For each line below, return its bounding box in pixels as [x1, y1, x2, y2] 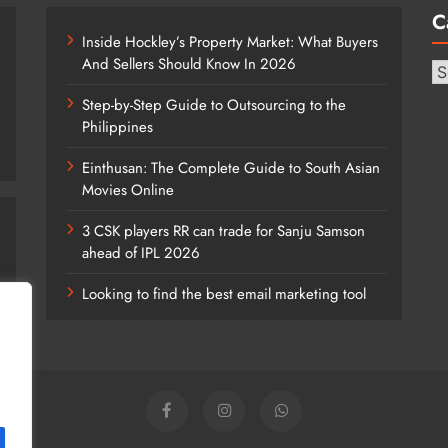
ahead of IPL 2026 [81, 241, 200, 264]
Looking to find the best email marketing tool [81, 282, 366, 305]
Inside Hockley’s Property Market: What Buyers [81, 30, 378, 53]
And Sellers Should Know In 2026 [81, 52, 296, 75]
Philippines [81, 115, 153, 138]
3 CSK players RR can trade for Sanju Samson [81, 219, 365, 242]
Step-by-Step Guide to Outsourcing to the [81, 93, 346, 116]
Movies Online [81, 178, 174, 201]
